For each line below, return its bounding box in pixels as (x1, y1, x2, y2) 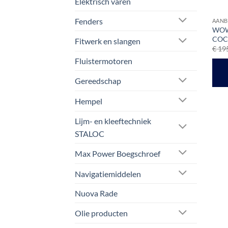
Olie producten (75, 208, 128, 218)
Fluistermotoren (75, 56, 132, 66)
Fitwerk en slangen (75, 36, 140, 46)
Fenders (75, 16, 103, 26)
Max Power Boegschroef (75, 148, 160, 158)
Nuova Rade (75, 188, 118, 198)
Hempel (75, 96, 102, 106)
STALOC (75, 128, 104, 138)
